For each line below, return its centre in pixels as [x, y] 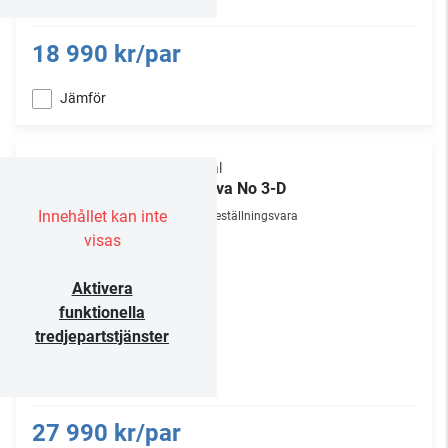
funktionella [102, 312]
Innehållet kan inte [102, 216]
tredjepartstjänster [102, 336]
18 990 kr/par [106, 54]
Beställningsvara [253, 216]
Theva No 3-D [237, 188]
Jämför [83, 98]
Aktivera [102, 288]
